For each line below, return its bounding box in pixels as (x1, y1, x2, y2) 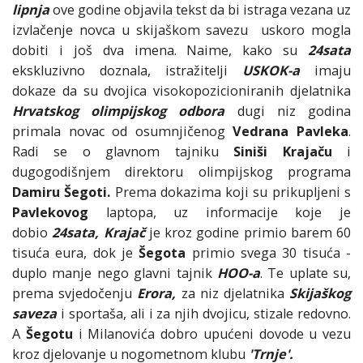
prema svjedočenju (12, 284, 138, 303)
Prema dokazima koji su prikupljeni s (110, 183, 352, 202)
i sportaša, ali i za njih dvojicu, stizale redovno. (57, 305, 351, 323)
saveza (12, 305, 57, 323)
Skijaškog (289, 284, 352, 303)
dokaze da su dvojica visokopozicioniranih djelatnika (12, 82, 351, 100)
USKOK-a (242, 62, 314, 80)
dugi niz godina (224, 102, 352, 121)
